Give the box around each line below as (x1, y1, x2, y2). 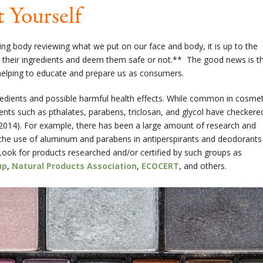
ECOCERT (141, 160, 179, 172)
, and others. (179, 160, 227, 172)
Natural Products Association (12, 160, 137, 172)
